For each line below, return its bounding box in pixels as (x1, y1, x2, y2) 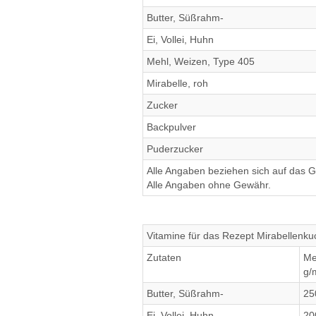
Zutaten (147, 252, 181, 263)
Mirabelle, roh (147, 78, 208, 89)
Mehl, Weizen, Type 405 (147, 56, 255, 67)
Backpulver (147, 121, 196, 133)
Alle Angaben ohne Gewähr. (147, 179, 271, 190)
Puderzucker (147, 143, 203, 154)
